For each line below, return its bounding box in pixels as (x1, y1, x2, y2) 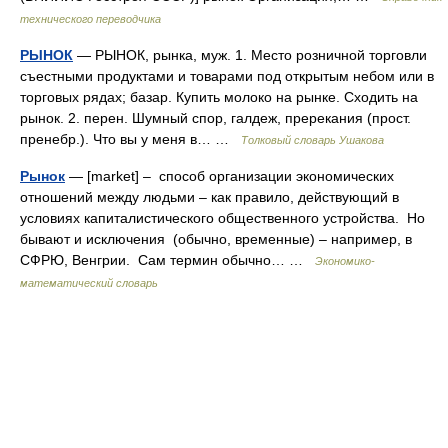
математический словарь (20, 277, 158, 289)
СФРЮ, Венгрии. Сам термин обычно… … (20, 252, 315, 268)
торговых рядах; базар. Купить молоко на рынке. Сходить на (20, 89, 418, 105)
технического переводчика (20, 13, 161, 25)
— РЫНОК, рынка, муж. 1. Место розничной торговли (73, 47, 427, 63)
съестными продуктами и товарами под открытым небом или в (20, 68, 434, 84)
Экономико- (315, 255, 375, 267)
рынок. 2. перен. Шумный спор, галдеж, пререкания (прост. (20, 110, 411, 126)
